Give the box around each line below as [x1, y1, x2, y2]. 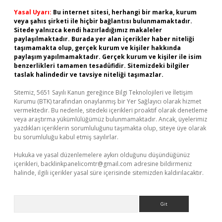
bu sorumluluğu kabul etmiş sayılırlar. [14, 133, 118, 141]
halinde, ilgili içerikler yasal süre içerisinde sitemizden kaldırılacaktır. [14, 168, 204, 177]
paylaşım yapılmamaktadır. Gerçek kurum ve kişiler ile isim [14, 53, 202, 61]
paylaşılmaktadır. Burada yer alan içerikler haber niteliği [14, 35, 194, 43]
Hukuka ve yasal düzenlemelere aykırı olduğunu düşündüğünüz [14, 151, 190, 159]
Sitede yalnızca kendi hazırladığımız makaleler [14, 26, 162, 34]
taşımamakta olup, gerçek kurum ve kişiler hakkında [14, 44, 181, 52]
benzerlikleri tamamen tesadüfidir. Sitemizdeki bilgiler [14, 61, 189, 70]
